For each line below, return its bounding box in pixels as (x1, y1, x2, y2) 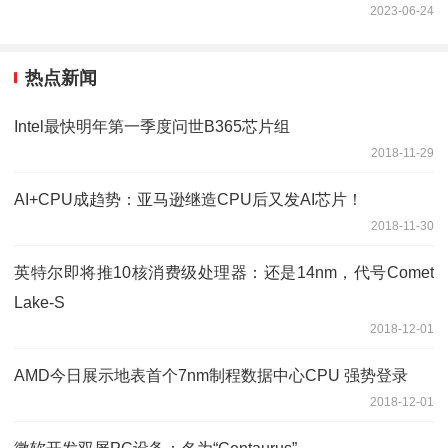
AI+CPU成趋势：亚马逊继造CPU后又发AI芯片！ (14, 191, 363, 209)
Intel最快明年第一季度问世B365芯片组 (14, 118, 290, 136)
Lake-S (14, 294, 65, 312)
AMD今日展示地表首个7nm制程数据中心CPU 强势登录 (14, 367, 408, 385)
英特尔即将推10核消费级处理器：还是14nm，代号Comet (14, 264, 434, 282)
